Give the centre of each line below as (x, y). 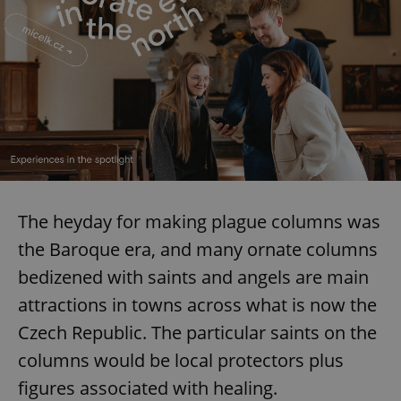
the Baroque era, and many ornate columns (198, 249)
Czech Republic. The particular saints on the (197, 332)
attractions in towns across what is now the (197, 304)
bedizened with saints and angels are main (193, 277)
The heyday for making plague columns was (199, 221)
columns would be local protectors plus (181, 360)
